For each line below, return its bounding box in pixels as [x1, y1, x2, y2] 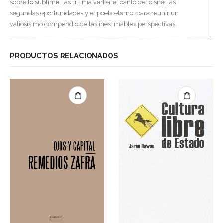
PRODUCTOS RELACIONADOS [10, 51, 118, 60]
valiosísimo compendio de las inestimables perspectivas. [10, 20, 177, 28]
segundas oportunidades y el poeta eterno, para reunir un [10, 9, 179, 17]
